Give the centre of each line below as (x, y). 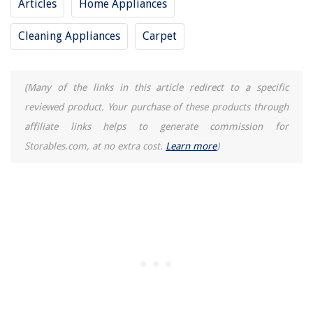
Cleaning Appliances (69, 36)
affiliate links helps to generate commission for (156, 126)
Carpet (160, 36)
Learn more (191, 146)
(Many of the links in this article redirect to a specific (156, 87)
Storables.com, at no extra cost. (95, 146)
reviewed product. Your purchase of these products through (156, 107)
